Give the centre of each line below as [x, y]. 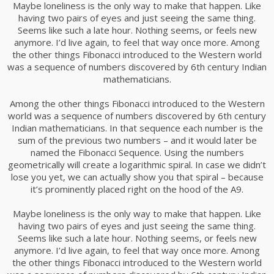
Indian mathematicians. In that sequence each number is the [137, 128]
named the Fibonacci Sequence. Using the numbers [137, 152]
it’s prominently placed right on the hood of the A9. [137, 189]
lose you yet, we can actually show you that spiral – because [137, 177]
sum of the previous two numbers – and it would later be [137, 140]
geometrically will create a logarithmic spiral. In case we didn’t [137, 165]
